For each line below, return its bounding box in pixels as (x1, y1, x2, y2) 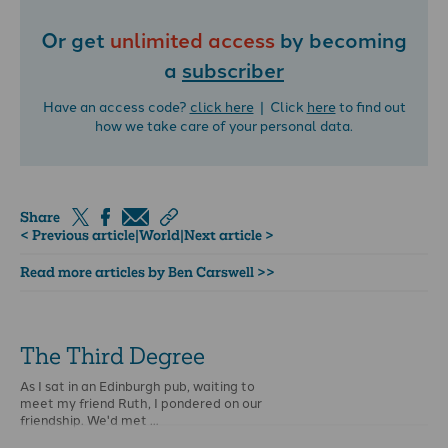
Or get (41, 23, 110, 54)
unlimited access (110, 23, 275, 54)
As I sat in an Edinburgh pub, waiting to (20, 376, 255, 395)
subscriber (182, 53, 284, 84)
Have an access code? (42, 96, 190, 117)
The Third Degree (20, 340, 205, 371)
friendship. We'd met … (20, 410, 159, 429)
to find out (335, 96, 406, 117)
